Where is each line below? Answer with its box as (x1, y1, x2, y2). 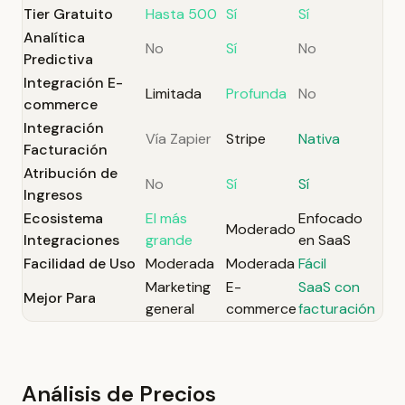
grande (146, 231, 193, 250)
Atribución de (24, 164, 118, 183)
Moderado (226, 220, 296, 239)
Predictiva (24, 50, 93, 69)
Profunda (226, 84, 287, 103)
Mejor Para (24, 288, 96, 307)
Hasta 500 (146, 5, 217, 24)
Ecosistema (24, 209, 103, 228)
